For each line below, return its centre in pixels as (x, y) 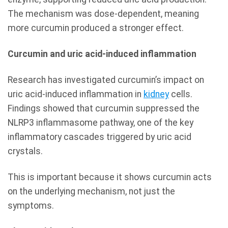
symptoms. (31, 206)
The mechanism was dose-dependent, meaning (103, 14)
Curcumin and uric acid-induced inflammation (102, 54)
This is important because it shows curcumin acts (110, 177)
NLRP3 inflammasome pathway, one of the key (101, 123)
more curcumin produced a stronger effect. (96, 28)
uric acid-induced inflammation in (76, 94)
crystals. (25, 151)
